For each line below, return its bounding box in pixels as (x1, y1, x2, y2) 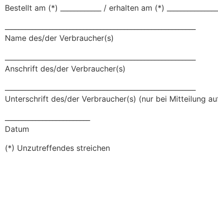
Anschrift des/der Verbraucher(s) (5, 63, 126, 73)
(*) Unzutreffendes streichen (5, 143, 110, 153)
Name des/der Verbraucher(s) (5, 33, 114, 43)
